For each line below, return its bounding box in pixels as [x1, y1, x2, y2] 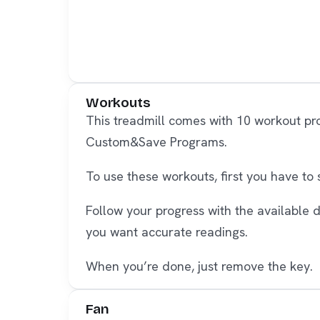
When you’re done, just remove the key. [86, 257, 313, 274]
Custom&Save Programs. [86, 133, 227, 150]
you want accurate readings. [86, 223, 248, 240]
